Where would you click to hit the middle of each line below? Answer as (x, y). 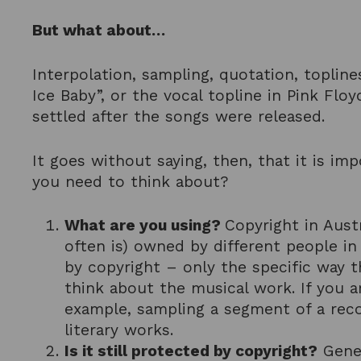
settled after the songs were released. (179, 116)
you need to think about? (131, 181)
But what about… (99, 31)
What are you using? (145, 226)
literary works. (119, 330)
